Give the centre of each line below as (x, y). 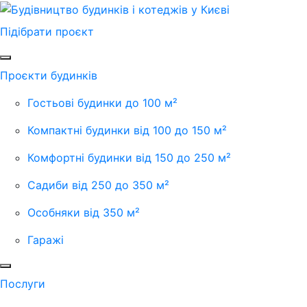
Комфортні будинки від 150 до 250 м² (129, 157)
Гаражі (46, 240)
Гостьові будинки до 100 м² (102, 102)
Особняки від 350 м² (84, 212)
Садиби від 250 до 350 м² (98, 185)
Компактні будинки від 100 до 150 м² (127, 130)
